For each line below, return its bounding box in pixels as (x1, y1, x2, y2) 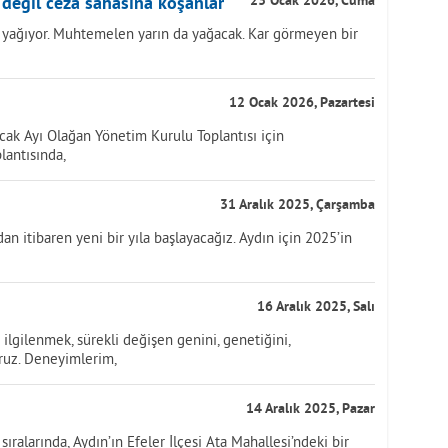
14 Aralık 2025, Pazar (246, 401, 375, 418)
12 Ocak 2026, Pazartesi (229, 95, 375, 112)
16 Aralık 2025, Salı (257, 299, 375, 316)
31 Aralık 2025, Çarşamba (220, 197, 375, 214)
